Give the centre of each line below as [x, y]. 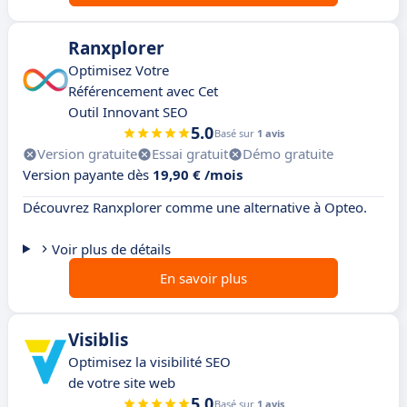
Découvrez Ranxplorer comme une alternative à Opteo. [195, 208]
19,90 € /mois [198, 175]
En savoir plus [203, 278]
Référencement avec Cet [143, 91]
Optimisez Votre [119, 70]
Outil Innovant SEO [128, 112]
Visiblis [98, 340]
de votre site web [122, 383]
